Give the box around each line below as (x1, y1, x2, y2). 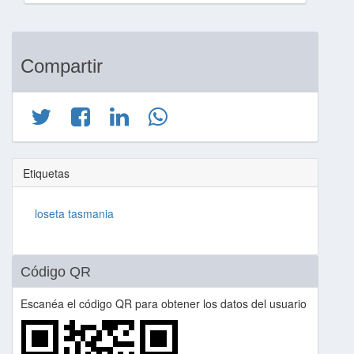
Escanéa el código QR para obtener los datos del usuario (21, 296, 307, 311)
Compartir (21, 55, 103, 77)
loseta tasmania (34, 205, 114, 221)
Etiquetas (22, 164, 70, 181)
